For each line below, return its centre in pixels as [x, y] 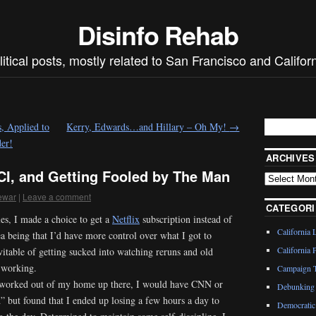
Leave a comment [57, 197]
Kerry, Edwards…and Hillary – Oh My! [148, 127]
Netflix [126, 219]
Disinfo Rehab [158, 35]
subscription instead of [186, 219]
